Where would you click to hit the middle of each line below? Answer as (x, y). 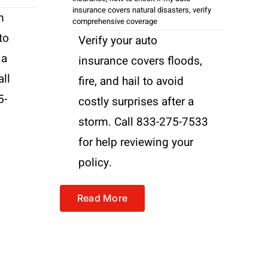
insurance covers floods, (140, 61)
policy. (95, 162)
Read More (103, 198)
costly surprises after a (136, 101)
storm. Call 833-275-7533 (143, 122)
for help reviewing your (136, 142)
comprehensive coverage (115, 21)
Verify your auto (118, 40)
